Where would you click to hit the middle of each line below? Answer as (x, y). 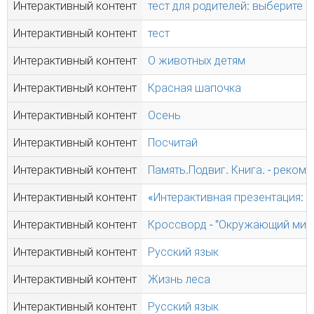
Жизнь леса (179, 279)
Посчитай (173, 143)
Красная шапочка (194, 88)
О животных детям (197, 61)
